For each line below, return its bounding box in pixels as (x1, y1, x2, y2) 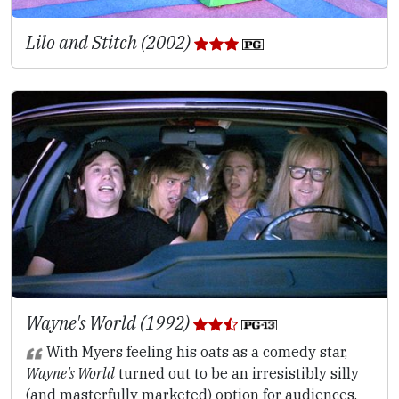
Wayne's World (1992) (26, 310, 193, 335)
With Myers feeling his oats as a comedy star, (42, 342, 347, 361)
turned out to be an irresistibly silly (115, 363, 359, 382)
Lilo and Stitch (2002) (26, 30, 194, 55)
